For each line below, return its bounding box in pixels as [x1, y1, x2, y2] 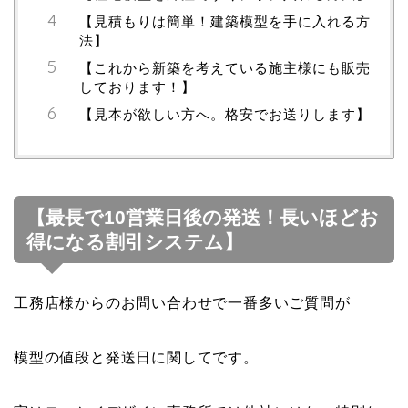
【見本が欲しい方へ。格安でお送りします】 [79, 105, 371, 123]
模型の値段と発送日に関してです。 [14, 350, 259, 366]
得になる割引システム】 [26, 231, 243, 253]
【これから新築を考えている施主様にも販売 [79, 58, 371, 76]
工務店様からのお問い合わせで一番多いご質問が [14, 295, 351, 311]
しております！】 [79, 77, 196, 96]
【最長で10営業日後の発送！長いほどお [26, 207, 379, 229]
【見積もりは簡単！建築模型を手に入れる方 [79, 12, 371, 30]
